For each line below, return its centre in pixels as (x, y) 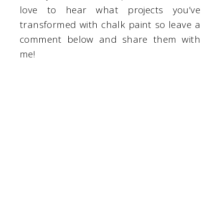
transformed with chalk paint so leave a (110, 25)
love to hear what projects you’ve (110, 10)
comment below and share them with (110, 40)
